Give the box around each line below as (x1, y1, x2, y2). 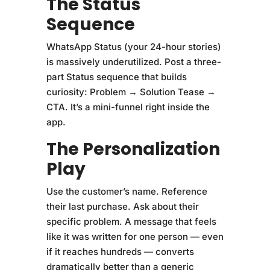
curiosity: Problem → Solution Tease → (46, 86, 216, 98)
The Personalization (46, 137, 220, 161)
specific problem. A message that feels (46, 215, 216, 227)
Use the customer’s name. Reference (46, 185, 207, 197)
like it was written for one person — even (46, 230, 224, 242)
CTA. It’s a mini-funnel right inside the (46, 101, 210, 113)
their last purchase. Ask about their (46, 200, 199, 212)
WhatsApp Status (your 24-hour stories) (46, 40, 221, 52)
